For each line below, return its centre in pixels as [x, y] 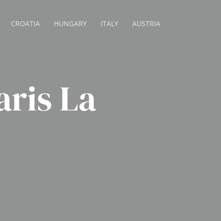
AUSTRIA [147, 23]
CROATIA [26, 23]
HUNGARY [71, 23]
